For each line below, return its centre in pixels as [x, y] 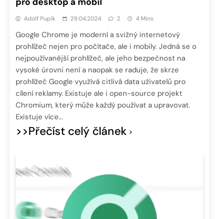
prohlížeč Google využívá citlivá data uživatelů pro [101, 82]
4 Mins [145, 19]
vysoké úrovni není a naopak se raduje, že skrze [97, 70]
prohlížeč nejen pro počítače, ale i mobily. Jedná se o [106, 47]
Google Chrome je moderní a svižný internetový [98, 35]
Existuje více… [39, 117]
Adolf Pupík [40, 19]
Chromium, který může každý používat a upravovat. [103, 105]
